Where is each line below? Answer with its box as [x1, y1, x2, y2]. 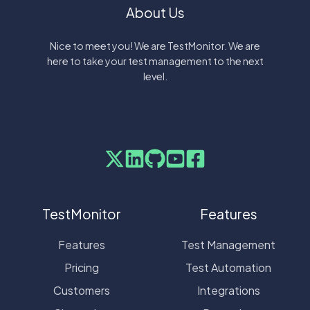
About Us [125, 4, 185, 21]
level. [143, 70, 167, 83]
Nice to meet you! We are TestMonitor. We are [50, 39, 260, 53]
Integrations [197, 282, 260, 298]
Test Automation [185, 259, 271, 275]
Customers [53, 282, 110, 298]
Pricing [64, 259, 99, 275]
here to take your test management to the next [46, 55, 264, 68]
